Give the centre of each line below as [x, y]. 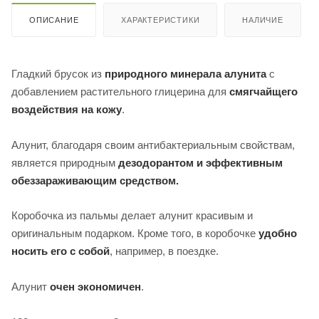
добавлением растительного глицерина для [120, 91]
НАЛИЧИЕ [263, 20]
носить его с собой [61, 251]
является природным [65, 162]
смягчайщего [263, 91]
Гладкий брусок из [58, 73]
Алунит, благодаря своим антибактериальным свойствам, [153, 145]
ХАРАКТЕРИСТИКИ [161, 20]
